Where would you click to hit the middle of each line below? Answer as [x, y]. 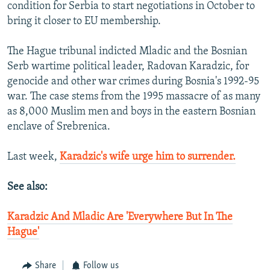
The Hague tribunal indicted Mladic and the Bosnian [127, 52]
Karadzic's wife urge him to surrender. [148, 157]
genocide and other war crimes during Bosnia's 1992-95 [133, 82]
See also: [27, 187]
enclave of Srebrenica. [59, 127]
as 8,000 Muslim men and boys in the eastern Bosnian [131, 112]
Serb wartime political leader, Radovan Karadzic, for [128, 67]
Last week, [33, 157]
